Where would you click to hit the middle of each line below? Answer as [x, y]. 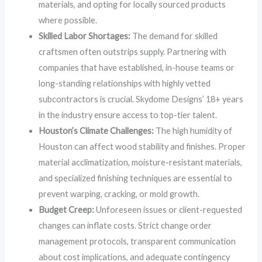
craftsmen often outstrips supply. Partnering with [133, 52]
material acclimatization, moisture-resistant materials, [141, 163]
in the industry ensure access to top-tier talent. [128, 115]
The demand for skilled [174, 36]
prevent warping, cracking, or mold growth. [119, 194]
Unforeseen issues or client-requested [168, 210]
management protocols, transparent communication [137, 242]
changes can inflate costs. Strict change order [125, 226]
